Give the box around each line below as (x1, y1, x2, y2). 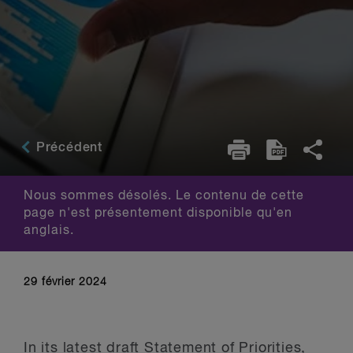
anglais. (24, 225, 74, 237)
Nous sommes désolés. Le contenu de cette (24, 190, 304, 203)
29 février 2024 (24, 277, 107, 288)
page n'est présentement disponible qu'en (24, 207, 292, 220)
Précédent (32, 142, 102, 154)
